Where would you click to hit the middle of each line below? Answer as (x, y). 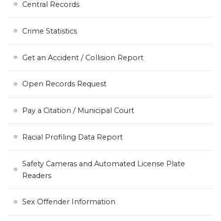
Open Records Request (64, 84)
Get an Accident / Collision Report (83, 57)
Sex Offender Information (69, 202)
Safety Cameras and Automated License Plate (103, 164)
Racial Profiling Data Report (72, 137)
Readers (37, 175)
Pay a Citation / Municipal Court (78, 111)
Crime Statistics (49, 31)
